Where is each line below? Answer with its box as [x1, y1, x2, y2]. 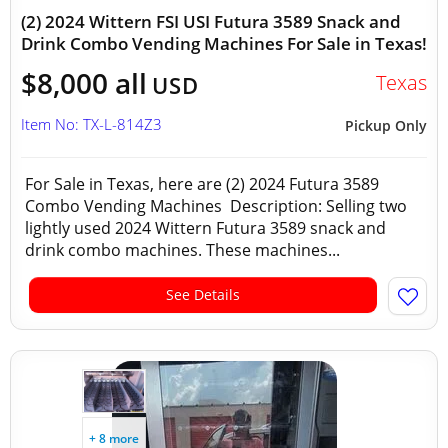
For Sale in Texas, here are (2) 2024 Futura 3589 [25, 173, 379, 195]
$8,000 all [21, 64, 147, 102]
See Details [166, 285, 240, 304]
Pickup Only [345, 116, 427, 135]
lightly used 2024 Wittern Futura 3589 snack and [25, 217, 386, 239]
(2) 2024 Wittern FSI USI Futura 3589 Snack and [21, 10, 401, 33]
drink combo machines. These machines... [25, 239, 340, 261]
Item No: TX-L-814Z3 [21, 114, 162, 134]
